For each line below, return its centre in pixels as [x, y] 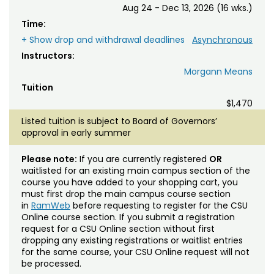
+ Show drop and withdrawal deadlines [103, 39]
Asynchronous [222, 39]
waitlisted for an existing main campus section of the [136, 170]
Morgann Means [218, 71]
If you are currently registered [143, 159]
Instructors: [48, 55]
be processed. [51, 263]
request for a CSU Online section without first [118, 228]
